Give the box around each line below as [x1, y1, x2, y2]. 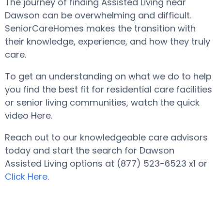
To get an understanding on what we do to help [5, 70, 212, 82]
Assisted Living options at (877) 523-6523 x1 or [5, 157, 207, 170]
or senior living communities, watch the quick [5, 96, 200, 108]
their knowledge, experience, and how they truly [5, 35, 210, 47]
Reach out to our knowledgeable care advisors [5, 131, 208, 143]
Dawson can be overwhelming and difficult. [5, 9, 191, 21]
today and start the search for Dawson [5, 144, 174, 156]
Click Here [5, 170, 47, 183]
